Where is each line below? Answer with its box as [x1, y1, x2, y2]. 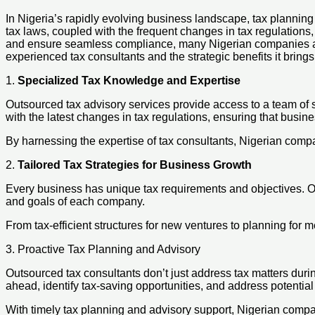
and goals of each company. [6, 195, 145, 207]
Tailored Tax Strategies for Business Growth [18, 158, 252, 171]
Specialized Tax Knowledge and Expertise [18, 74, 240, 86]
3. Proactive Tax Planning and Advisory [6, 243, 200, 255]
